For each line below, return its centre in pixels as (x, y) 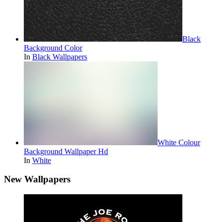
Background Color (53, 48)
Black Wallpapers (60, 56)
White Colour (179, 142)
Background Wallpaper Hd (66, 151)
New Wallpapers (37, 179)
